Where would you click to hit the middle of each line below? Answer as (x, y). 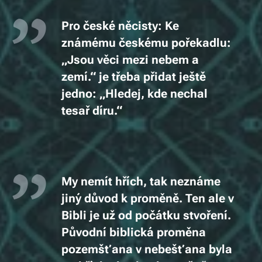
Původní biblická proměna (134, 232)
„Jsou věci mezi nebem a (130, 60)
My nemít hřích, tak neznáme (141, 182)
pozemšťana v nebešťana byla (147, 249)
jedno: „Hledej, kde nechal (135, 94)
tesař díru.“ (92, 111)
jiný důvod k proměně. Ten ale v (148, 199)
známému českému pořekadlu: (146, 43)
